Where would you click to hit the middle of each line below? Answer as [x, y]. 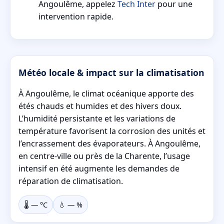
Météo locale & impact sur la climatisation [111, 72]
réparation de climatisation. [71, 181]
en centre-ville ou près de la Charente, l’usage [104, 156]
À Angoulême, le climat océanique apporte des [106, 93]
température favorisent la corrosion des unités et [112, 131]
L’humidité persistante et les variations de [97, 118]
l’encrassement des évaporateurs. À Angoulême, [109, 143]
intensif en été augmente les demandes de [99, 168]
